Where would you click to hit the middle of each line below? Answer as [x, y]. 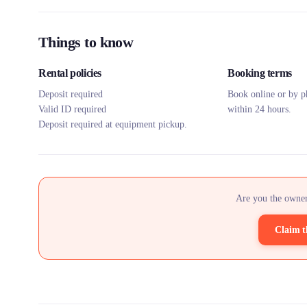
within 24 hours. [259, 109]
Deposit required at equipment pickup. [113, 124]
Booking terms [260, 73]
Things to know [86, 42]
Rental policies [70, 73]
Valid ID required [72, 109]
